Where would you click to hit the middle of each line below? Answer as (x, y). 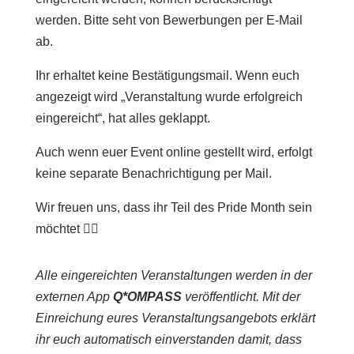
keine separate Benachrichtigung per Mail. (153, 173)
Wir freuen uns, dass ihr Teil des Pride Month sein (173, 207)
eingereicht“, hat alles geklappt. (122, 118)
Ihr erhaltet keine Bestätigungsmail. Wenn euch (167, 75)
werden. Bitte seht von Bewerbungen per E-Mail (169, 20)
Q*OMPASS (147, 297)
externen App (74, 297)
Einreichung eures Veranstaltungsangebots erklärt (175, 318)
